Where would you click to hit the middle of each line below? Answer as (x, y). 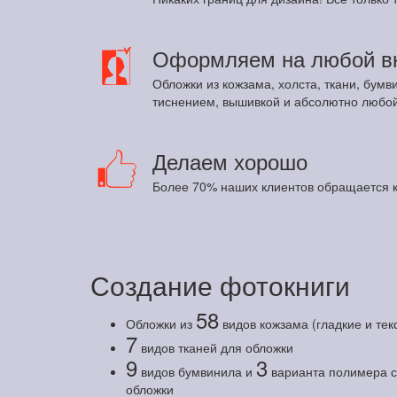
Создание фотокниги (220, 285)
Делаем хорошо (230, 161)
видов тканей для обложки (215, 347)
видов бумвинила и (197, 371)
